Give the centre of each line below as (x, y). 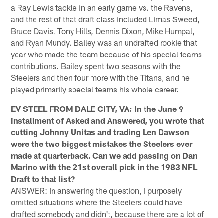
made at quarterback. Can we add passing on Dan (104, 155)
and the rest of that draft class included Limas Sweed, (105, 19)
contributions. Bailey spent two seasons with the (96, 65)
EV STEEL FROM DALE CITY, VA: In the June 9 (97, 108)
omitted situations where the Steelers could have (97, 202)
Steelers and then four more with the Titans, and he (100, 77)
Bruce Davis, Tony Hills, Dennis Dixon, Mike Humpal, (103, 30)
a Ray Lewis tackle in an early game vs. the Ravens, (102, 7)
